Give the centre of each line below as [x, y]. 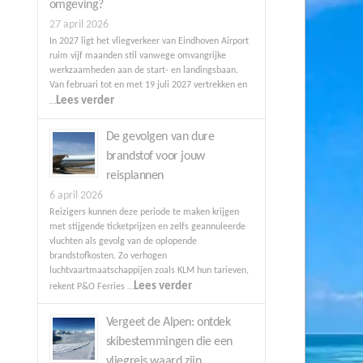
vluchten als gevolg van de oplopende [123, 241]
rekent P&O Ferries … [91, 286]
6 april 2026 [76, 195]
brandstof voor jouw [155, 156]
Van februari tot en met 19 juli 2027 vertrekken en [148, 85]
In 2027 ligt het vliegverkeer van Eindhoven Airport [149, 42]
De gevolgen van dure [160, 137]
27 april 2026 [79, 25]
